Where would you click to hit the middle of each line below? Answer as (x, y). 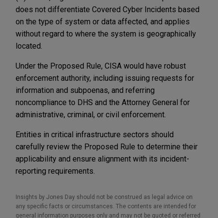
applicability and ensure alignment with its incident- (102, 159)
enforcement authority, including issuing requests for (105, 78)
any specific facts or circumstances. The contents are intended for (106, 206)
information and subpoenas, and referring (85, 90)
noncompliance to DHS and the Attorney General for (103, 102)
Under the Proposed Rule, (59, 66)
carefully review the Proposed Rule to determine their (107, 146)
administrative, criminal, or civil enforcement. (92, 114)
